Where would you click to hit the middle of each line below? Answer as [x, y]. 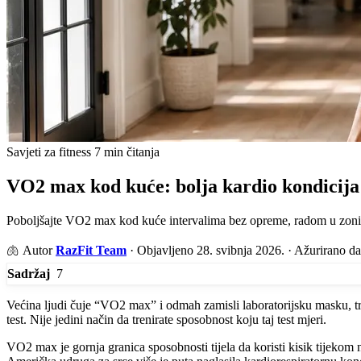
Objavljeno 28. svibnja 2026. [212, 250]
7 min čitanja [127, 152]
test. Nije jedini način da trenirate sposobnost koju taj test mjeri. [166, 319]
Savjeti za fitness [49, 152]
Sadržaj [29, 274]
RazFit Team [91, 250]
